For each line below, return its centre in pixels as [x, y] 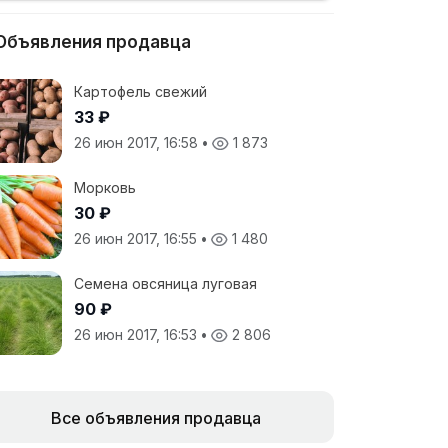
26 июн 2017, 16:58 [138, 142]
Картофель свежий [140, 91]
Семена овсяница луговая [165, 283]
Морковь [105, 187]
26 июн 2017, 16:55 [137, 238]
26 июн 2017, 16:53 [137, 334]
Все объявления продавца [156, 418]
